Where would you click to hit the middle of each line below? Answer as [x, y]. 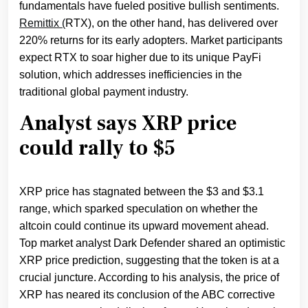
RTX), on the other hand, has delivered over [172, 23]
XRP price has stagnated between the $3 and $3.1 [142, 192]
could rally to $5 [97, 148]
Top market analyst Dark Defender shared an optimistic [152, 243]
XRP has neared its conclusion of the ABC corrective [147, 295]
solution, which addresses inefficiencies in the [131, 75]
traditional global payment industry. [104, 92]
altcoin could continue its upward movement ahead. [144, 226]
